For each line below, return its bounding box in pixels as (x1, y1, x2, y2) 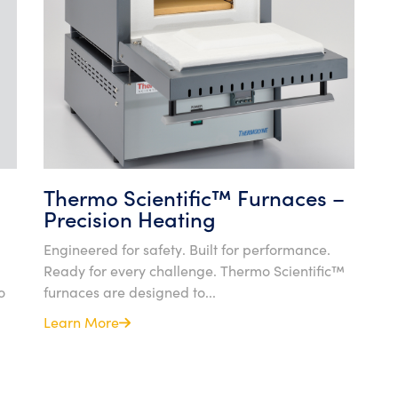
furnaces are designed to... (44, 282, 216, 301)
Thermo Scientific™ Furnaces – (44, 182, 345, 211)
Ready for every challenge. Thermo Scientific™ (44, 260, 345, 280)
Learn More (44, 312, 119, 331)
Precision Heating (44, 203, 216, 233)
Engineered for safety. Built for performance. (44, 239, 330, 259)
